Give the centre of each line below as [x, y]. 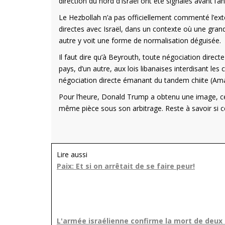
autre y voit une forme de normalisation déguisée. [140, 40]
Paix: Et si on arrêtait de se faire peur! [126, 166]
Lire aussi [72, 154]
